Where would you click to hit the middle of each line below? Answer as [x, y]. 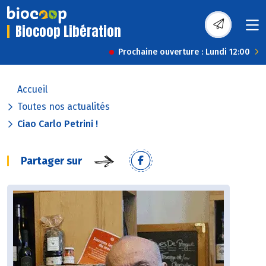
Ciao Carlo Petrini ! [58, 124]
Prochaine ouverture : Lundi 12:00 [184, 52]
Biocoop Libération [68, 31]
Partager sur [51, 161]
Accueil [32, 90]
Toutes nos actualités [64, 107]
